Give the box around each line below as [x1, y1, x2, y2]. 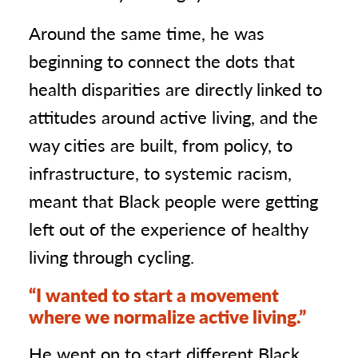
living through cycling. [29, 244, 194, 269]
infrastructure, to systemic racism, [29, 160, 292, 185]
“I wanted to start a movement [29, 281, 279, 308]
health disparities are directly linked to [29, 76, 322, 101]
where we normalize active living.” [29, 303, 306, 329]
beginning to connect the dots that [29, 48, 295, 74]
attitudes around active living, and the [29, 104, 318, 129]
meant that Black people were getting [29, 188, 318, 213]
